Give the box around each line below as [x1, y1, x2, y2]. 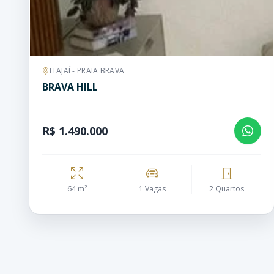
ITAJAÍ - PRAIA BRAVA [50, 65, 125, 76]
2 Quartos [209, 183, 244, 194]
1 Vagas [138, 183, 166, 194]
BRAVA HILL [42, 80, 98, 94]
